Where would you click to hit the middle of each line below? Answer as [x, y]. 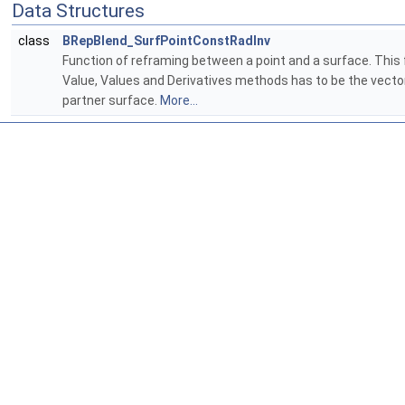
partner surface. [111, 101]
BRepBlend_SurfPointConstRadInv [166, 41]
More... [179, 101]
